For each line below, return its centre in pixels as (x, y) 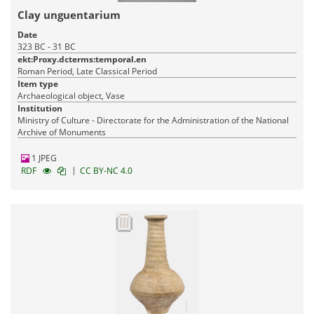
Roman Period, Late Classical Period (87, 71)
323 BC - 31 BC (47, 47)
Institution (40, 109)
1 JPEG (43, 158)
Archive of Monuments (62, 132)
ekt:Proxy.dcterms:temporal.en (82, 60)
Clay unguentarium (69, 15)
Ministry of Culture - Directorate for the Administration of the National (153, 121)
